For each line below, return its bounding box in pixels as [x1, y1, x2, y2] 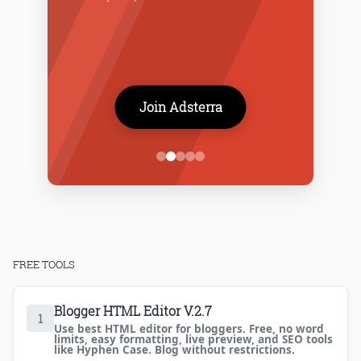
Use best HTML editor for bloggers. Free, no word [54, 321, 324, 336]
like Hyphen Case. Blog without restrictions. [54, 342, 295, 357]
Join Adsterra [139, 98, 222, 115]
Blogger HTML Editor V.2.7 [54, 301, 212, 319]
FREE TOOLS [13, 256, 75, 272]
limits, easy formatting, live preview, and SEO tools [54, 331, 333, 346]
